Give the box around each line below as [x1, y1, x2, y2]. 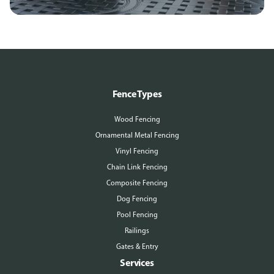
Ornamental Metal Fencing [95, 131, 179, 139]
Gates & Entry [116, 242, 158, 251]
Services [120, 256, 154, 268]
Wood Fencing [114, 115, 160, 124]
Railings [125, 226, 149, 235]
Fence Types [112, 87, 162, 100]
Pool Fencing [116, 210, 158, 219]
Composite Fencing [106, 179, 168, 187]
